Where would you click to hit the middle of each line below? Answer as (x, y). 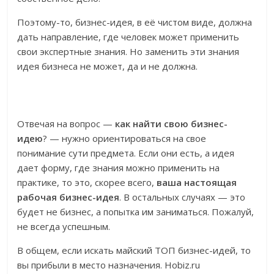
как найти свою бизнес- (172, 124)
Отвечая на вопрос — (66, 124)
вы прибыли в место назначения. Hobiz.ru (109, 265)
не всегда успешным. (64, 227)
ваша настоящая (197, 183)
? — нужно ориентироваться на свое (125, 139)
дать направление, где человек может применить (128, 37)
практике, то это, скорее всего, (87, 183)
